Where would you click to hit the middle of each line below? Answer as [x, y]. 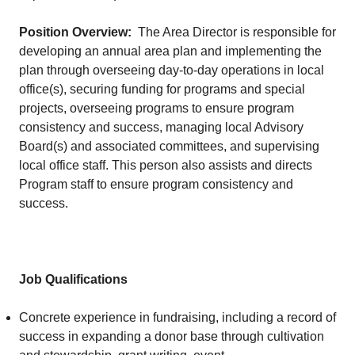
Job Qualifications [73, 279]
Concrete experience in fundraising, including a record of [177, 317]
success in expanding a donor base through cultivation [172, 336]
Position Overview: [77, 32]
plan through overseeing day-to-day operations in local [172, 70]
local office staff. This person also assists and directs [166, 165]
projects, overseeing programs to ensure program [157, 108]
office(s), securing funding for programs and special [162, 89]
